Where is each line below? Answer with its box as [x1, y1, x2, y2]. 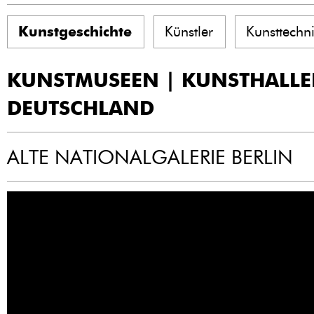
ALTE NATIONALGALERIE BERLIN [7, 144, 293, 169]
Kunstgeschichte [18, 22, 132, 40]
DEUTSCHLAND [7, 95, 154, 120]
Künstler [165, 22, 213, 40]
